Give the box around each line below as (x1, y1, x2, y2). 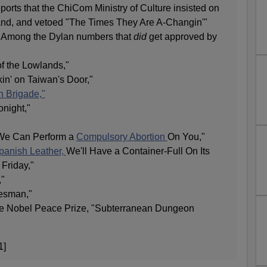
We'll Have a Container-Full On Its (66, 146, 210, 157)
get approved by (146, 32, 217, 42)
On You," (167, 132, 205, 142)
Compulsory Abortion (76, 132, 167, 142)
